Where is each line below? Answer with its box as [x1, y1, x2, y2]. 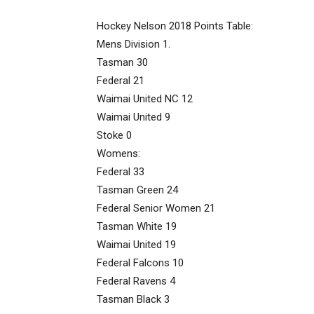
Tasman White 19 [97, 220, 177, 233]
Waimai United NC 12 [97, 93, 193, 105]
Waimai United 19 [97, 238, 176, 251]
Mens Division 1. [97, 38, 170, 50]
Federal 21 [97, 74, 144, 87]
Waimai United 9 [97, 111, 170, 123]
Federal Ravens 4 [97, 275, 175, 287]
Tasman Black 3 [97, 293, 170, 306]
